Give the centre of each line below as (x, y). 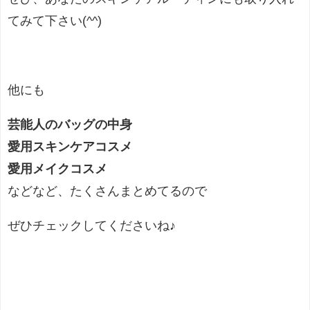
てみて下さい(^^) (55, 20)
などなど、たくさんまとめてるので (107, 191)
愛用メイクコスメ (57, 168)
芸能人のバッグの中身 (70, 124)
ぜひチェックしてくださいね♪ (92, 225)
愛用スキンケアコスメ (70, 146)
